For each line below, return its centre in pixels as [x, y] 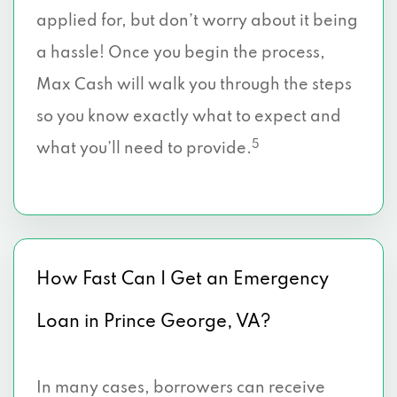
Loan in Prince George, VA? [154, 323]
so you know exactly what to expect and [189, 117]
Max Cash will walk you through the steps [194, 85]
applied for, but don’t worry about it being [197, 21]
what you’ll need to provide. [144, 149]
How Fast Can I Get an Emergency [183, 280]
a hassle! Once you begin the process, [181, 53]
